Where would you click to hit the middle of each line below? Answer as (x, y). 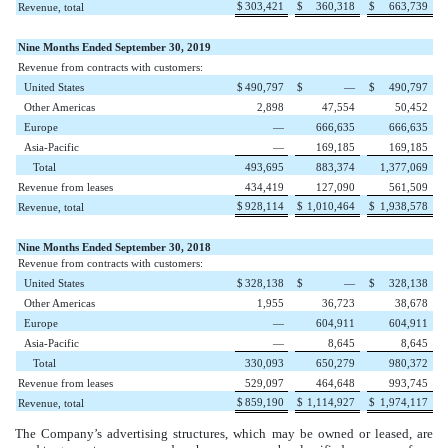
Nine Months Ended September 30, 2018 (114, 247)
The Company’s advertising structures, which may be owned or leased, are (224, 434)
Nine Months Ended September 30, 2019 (114, 47)
